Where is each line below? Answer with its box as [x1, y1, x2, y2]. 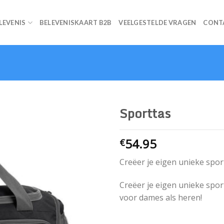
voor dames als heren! [119, 191, 202, 203]
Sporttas [119, 103, 170, 124]
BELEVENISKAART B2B [39, 18, 112, 26]
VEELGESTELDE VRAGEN [118, 18, 196, 26]
